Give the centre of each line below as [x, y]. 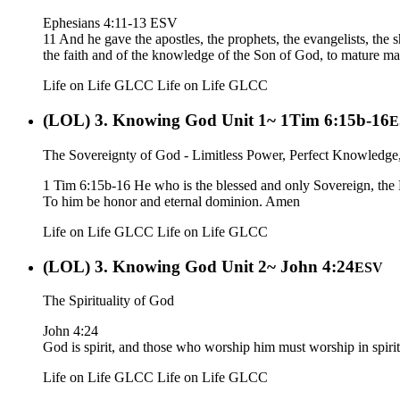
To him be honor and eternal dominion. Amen [171, 201]
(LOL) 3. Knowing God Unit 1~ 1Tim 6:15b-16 [216, 121]
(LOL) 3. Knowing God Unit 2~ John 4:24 [199, 266]
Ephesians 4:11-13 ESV [110, 23]
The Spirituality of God [108, 301]
